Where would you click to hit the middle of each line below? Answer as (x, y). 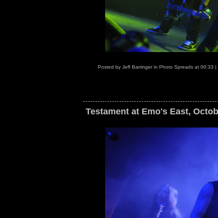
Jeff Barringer (137, 67)
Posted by (110, 67)
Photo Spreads (176, 67)
